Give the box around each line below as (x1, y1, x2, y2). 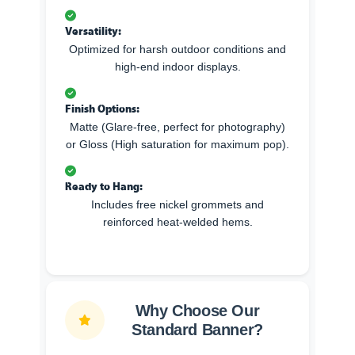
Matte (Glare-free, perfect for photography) (70, 120, 285, 134)
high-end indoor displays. (114, 60, 241, 74)
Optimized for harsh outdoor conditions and (69, 43, 286, 56)
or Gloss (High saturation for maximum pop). (66, 138, 289, 151)
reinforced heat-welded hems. (102, 216, 253, 229)
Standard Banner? (132, 321, 263, 339)
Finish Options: (65, 100, 139, 116)
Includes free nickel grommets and (91, 198, 264, 212)
